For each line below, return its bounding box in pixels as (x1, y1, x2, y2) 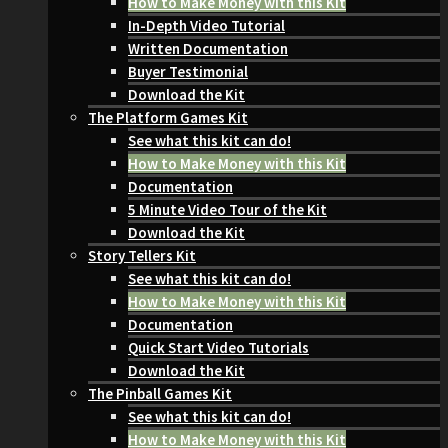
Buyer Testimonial (128, 62, 248, 81)
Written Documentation (128, 39, 288, 58)
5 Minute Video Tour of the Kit (128, 200, 327, 219)
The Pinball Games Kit (88, 384, 232, 403)
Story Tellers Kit (88, 246, 196, 265)
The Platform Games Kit (88, 108, 248, 127)
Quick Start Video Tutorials (128, 338, 309, 357)
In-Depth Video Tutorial (128, 16, 285, 35)
